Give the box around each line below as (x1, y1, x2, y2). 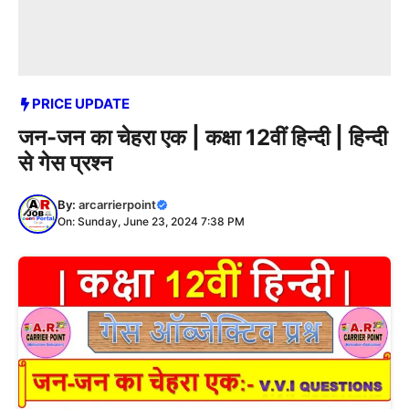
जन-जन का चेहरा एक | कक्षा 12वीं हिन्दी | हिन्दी (18, 123, 387, 151)
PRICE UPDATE (32, 95, 130, 112)
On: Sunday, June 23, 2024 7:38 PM (58, 214, 245, 228)
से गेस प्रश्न (18, 149, 112, 176)
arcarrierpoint (79, 196, 156, 212)
